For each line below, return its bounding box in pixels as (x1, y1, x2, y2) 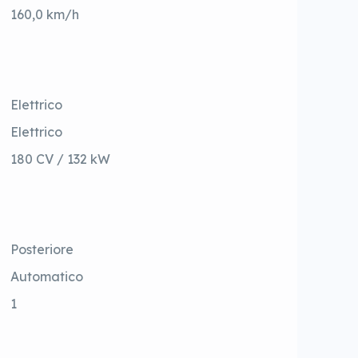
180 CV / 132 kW (10, 151, 111, 168)
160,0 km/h (10, 6, 80, 23)
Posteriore (10, 241, 74, 258)
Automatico (10, 268, 84, 285)
